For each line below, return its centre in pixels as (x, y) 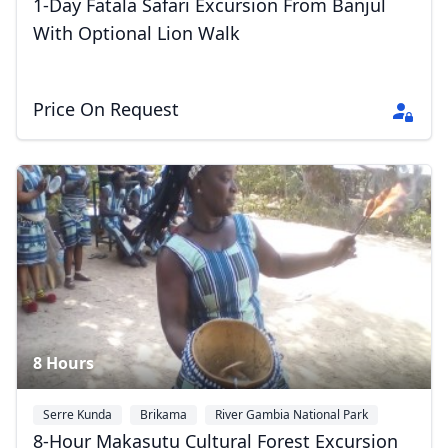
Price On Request (106, 109)
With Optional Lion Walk (136, 33)
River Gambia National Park (291, 415)
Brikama (163, 415)
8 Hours (63, 363)
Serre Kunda (77, 415)
